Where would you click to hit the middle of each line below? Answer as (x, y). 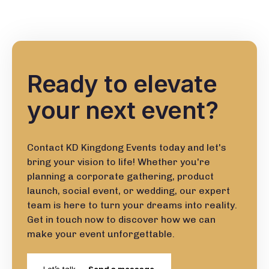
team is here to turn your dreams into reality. (132, 205)
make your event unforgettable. (101, 234)
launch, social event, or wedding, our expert (128, 191)
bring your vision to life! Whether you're (119, 162)
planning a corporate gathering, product (120, 177)
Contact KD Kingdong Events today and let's (127, 148)
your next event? (122, 110)
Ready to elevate (122, 84)
